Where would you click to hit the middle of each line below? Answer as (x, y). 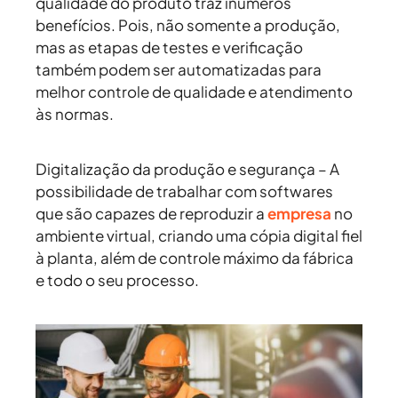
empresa (299, 214)
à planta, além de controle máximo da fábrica (195, 258)
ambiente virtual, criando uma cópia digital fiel (199, 236)
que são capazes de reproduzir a (151, 214)
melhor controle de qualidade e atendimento (194, 92)
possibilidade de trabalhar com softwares (184, 191)
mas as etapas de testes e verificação (169, 48)
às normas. (76, 114)
